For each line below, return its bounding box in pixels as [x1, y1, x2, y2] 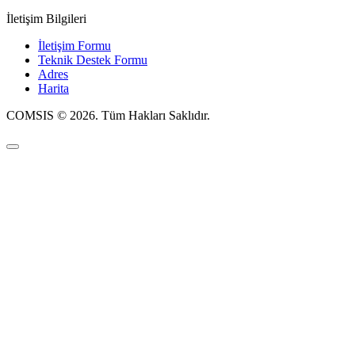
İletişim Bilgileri [6, 11, 86, 25]
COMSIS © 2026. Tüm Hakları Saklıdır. [6, 108, 210, 122]
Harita [38, 81, 69, 95]
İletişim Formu [38, 38, 111, 52]
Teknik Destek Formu [38, 52, 147, 67]
